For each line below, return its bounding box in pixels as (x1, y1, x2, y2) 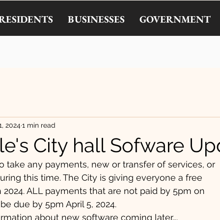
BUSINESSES (68, 13, 125, 26)
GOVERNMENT (139, 13, 211, 26)
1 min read (22, 121, 55, 129)
